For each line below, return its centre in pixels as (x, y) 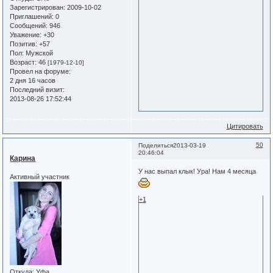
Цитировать (245, 126)
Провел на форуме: (41, 71)
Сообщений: (29, 25)
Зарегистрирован (37, 7)
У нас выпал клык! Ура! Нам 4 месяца (197, 171)
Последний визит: (37, 89)
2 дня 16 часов (33, 80)
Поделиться (155, 146)
